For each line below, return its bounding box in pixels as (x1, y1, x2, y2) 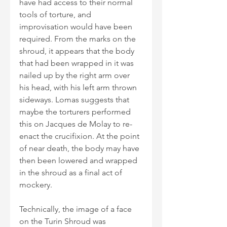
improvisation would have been (19, 21, 134, 31)
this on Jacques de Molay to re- (19, 119, 132, 129)
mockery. (19, 179, 52, 190)
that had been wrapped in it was (19, 58, 136, 68)
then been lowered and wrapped (19, 155, 139, 165)
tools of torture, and (19, 9, 93, 19)
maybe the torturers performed (19, 106, 133, 117)
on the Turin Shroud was (19, 216, 108, 226)
